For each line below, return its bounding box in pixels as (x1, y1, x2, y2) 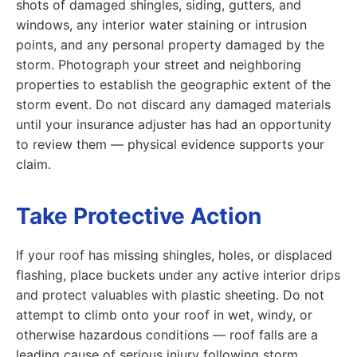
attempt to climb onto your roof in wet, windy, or (16, 307, 312, 323)
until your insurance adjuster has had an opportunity (16, 116, 331, 132)
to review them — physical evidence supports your (16, 136, 324, 152)
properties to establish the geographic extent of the (16, 76, 331, 92)
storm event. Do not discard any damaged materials (16, 96, 331, 112)
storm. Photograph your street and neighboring (16, 57, 301, 73)
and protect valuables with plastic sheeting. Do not (16, 287, 324, 303)
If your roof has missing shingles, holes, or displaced (16, 247, 332, 263)
